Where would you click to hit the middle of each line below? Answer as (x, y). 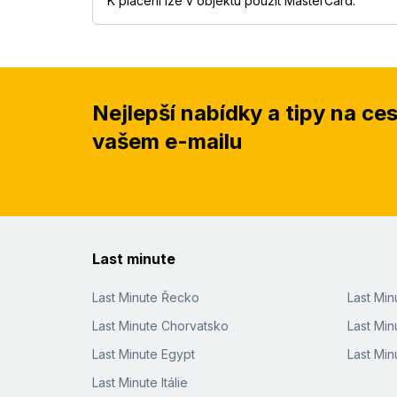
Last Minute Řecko (146, 298)
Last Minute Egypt (144, 354)
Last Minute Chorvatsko (160, 326)
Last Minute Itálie (140, 383)
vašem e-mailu (167, 142)
